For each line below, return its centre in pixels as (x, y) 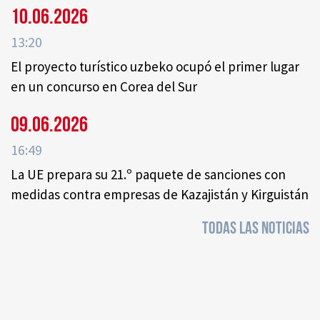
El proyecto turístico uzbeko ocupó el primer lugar (155, 67)
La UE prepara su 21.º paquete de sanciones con (148, 175)
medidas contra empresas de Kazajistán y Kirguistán (160, 195)
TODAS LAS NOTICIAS (256, 229)
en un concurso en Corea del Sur (104, 87)
